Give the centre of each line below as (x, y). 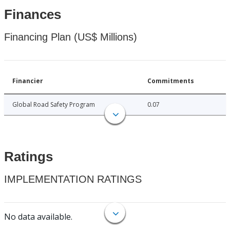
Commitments (171, 81)
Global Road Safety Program (54, 105)
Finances (33, 15)
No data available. (38, 217)
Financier (28, 81)
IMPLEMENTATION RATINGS (73, 179)
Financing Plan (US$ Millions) (71, 37)
